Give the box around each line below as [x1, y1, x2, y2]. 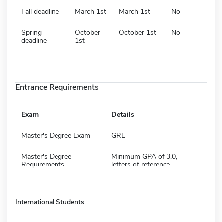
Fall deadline [21, 6, 59, 16]
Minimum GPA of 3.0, [111, 151, 177, 161]
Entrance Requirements [15, 81, 99, 93]
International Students [15, 197, 84, 207]
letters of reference [111, 159, 170, 169]
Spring [21, 27, 42, 37]
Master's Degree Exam [21, 130, 90, 140]
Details [111, 110, 134, 119]
